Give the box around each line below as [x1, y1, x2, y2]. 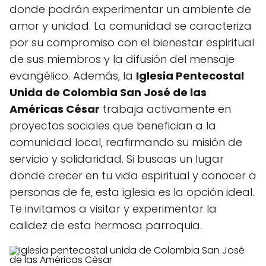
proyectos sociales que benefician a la [9, 118, 216, 133]
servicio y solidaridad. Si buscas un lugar [9, 151, 224, 166]
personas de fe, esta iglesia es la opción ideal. [9, 185, 254, 199]
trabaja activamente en [100, 102, 231, 116]
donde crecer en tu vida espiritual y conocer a [9, 168, 256, 183]
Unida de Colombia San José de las [9, 85, 207, 100]
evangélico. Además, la [9, 68, 136, 83]
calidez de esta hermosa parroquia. [9, 218, 202, 233]
